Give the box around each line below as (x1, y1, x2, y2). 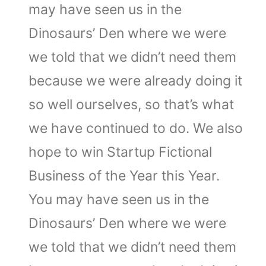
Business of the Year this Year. (28, 167, 220, 184)
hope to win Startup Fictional (28, 144, 212, 160)
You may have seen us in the (28, 191, 209, 208)
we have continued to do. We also (28, 120, 243, 137)
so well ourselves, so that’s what (28, 96, 234, 113)
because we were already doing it (28, 72, 242, 89)
